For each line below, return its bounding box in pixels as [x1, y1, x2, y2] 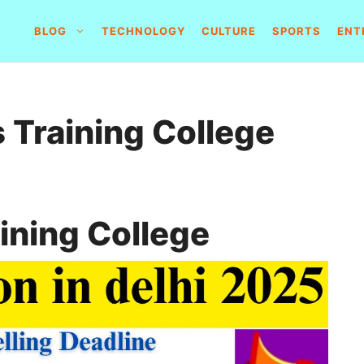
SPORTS [272, 24, 322, 37]
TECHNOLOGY [102, 24, 186, 37]
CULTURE [201, 24, 257, 37]
